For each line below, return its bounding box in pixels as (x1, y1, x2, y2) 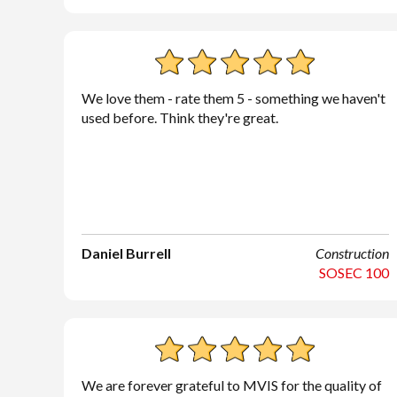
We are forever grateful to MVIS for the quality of (82, 377, 382, 393)
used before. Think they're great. (82, 109, 278, 126)
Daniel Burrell (82, 245, 171, 261)
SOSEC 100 (318, 264, 389, 281)
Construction (315, 245, 389, 261)
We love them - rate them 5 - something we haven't (82, 90, 385, 106)
